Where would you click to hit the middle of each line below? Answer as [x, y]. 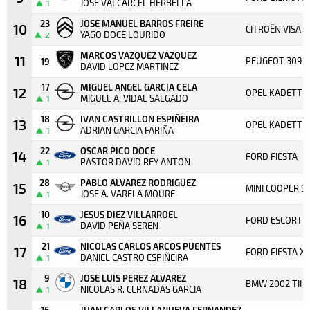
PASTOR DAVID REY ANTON [135, 162]
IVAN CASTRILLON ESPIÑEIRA [140, 118]
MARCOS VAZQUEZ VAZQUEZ [138, 55]
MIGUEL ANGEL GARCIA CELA [139, 86]
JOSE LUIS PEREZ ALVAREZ [133, 277]
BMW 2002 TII [274, 283]
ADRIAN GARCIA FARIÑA [127, 130]
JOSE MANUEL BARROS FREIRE [142, 23]
